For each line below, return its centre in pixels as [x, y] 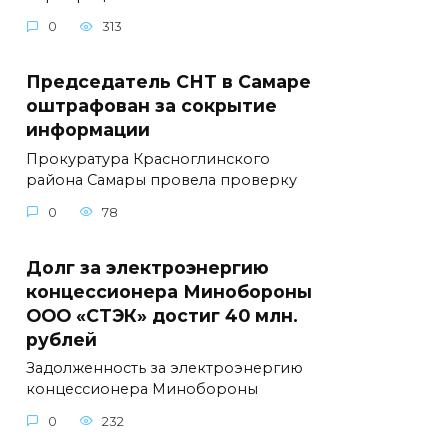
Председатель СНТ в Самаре [168, 81]
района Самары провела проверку [161, 180]
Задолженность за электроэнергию [164, 368]
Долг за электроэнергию [147, 267]
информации [88, 129]
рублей [61, 339]
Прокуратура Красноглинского [148, 159]
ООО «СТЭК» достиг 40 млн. [162, 315]
